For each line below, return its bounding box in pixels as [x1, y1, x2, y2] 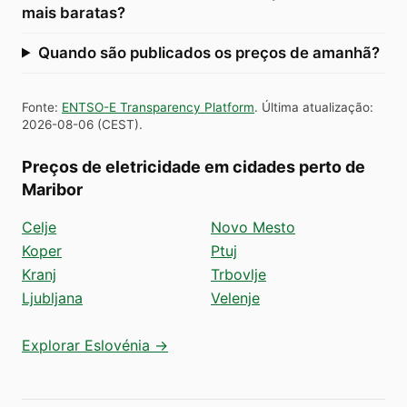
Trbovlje [211, 264, 266, 283]
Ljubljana [22, 288, 83, 307]
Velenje [211, 288, 260, 307]
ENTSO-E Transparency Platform [62, 99, 254, 114]
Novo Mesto [211, 217, 295, 236]
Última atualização [262, 99, 370, 114]
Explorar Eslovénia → [22, 335, 168, 354]
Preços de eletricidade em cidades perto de [22, 156, 365, 176]
